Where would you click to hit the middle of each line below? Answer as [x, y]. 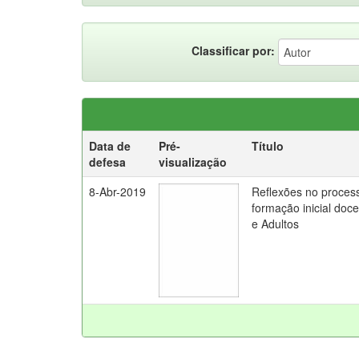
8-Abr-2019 [117, 192]
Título [268, 146]
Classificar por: [233, 50]
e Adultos [275, 224]
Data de [110, 146]
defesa [107, 162]
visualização [193, 162]
